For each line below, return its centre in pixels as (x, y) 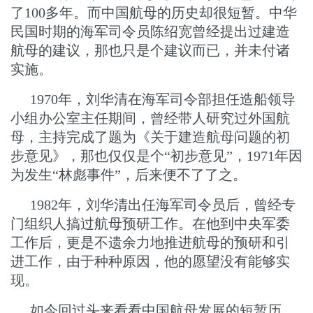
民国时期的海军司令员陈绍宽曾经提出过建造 (150, 32)
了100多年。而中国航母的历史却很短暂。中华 (154, 13)
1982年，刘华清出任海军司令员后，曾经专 (163, 205)
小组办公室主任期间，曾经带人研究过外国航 (150, 118)
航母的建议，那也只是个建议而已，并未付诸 (150, 51)
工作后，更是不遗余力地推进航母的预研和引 (150, 243)
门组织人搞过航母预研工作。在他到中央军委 (150, 224)
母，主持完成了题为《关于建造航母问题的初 (150, 137)
